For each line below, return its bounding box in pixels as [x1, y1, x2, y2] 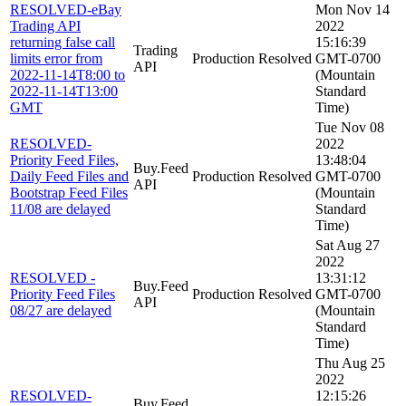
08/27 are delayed [10, 302, 111, 318]
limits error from [10, 50, 102, 66]
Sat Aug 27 [315, 237, 380, 253]
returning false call [10, 34, 115, 50]
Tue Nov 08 [315, 119, 384, 135]
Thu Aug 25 [315, 354, 385, 371]
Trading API [10, 17, 81, 34]
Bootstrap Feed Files [10, 184, 128, 200]
